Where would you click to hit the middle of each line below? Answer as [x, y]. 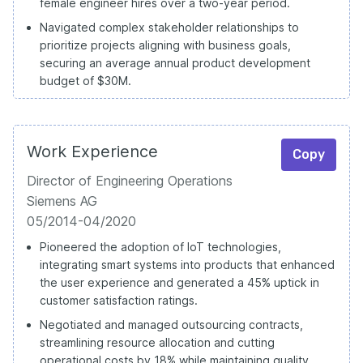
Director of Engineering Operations [130, 180]
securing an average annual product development [175, 62]
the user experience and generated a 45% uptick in [179, 282]
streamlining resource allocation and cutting [157, 342]
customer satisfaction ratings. [119, 300]
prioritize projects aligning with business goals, [165, 45]
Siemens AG [62, 201]
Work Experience [92, 151]
